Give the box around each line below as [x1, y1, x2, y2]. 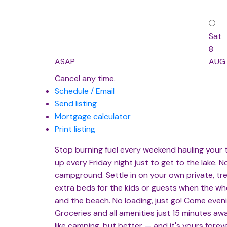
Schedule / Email [54, 86, 115, 97]
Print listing [54, 124, 95, 135]
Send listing [54, 98, 97, 109]
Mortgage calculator [54, 111, 131, 122]
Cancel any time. [54, 73, 116, 84]
